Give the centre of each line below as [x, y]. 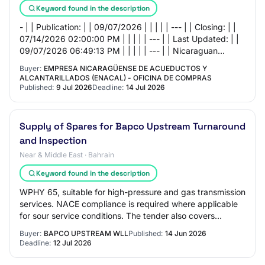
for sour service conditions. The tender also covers [117, 216]
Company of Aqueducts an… [75, 62]
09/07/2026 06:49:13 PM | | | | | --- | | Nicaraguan [119, 51]
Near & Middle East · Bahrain [67, 155]
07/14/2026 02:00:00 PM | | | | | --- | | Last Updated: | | [129, 39]
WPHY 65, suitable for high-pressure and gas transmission [132, 192]
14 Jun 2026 [186, 233]
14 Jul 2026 [146, 87]
